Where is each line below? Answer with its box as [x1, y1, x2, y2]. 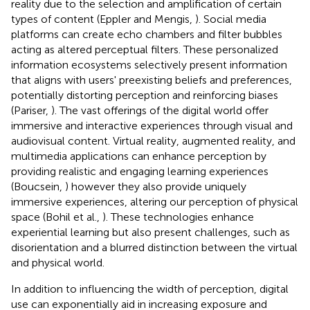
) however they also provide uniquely [65, 179, 246, 193]
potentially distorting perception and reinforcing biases [11, 88, 278, 102]
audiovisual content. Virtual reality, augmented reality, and [11, 134, 295, 147]
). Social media [195, 12, 266, 26]
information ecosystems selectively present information [11, 57, 287, 71]
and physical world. [11, 255, 104, 269]
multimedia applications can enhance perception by [11, 149, 266, 163]
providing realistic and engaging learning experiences [11, 164, 268, 178]
